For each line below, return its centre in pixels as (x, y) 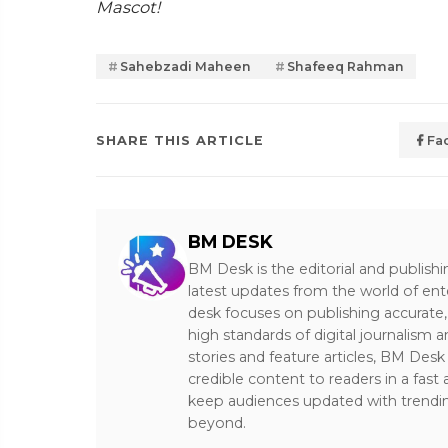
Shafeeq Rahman (345, 66)
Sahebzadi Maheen (185, 66)
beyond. (217, 423)
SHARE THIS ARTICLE (180, 140)
